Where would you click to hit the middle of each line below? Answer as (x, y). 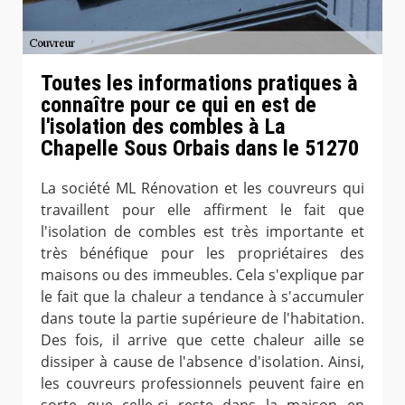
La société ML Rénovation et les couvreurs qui (202, 188)
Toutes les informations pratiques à (199, 83)
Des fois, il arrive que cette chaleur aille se (202, 339)
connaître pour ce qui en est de (179, 104)
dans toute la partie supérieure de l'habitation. (202, 318)
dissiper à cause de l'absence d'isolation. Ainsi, (202, 361)
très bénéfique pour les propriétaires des (202, 253)
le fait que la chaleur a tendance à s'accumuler (202, 296)
